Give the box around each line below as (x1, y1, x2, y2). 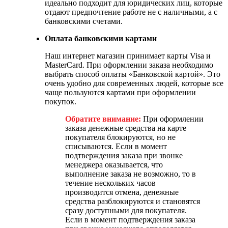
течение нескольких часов (65, 178, 156, 187)
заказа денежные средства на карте (65, 123, 186, 132)
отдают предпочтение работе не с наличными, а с (45, 7, 217, 16)
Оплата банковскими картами (45, 34, 157, 43)
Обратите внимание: (65, 114, 141, 123)
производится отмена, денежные (65, 187, 179, 196)
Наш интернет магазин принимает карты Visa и (45, 51, 211, 60)
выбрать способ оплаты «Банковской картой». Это (45, 69, 220, 78)
